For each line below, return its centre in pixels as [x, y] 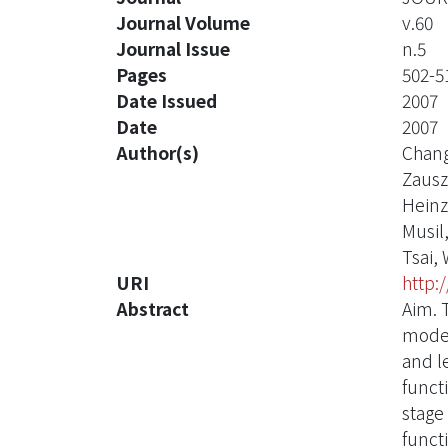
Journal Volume [183, 22]
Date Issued [166, 100]
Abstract [152, 308]
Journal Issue [173, 48]
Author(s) [157, 152]
